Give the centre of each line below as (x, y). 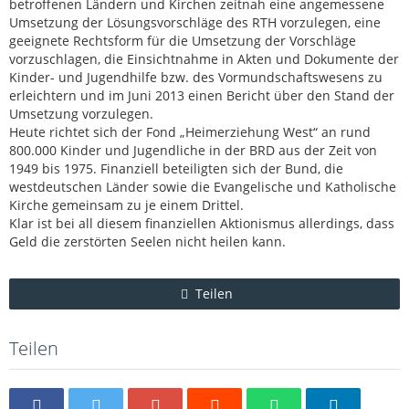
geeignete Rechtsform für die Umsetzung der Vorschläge (183, 41)
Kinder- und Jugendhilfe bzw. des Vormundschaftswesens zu (196, 77)
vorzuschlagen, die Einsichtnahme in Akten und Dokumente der (204, 59)
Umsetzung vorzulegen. (81, 114)
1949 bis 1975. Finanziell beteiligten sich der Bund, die (176, 168)
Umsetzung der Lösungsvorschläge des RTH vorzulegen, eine (195, 22)
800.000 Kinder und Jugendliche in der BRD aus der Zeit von (193, 150)
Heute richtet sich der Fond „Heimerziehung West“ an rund (190, 132)
